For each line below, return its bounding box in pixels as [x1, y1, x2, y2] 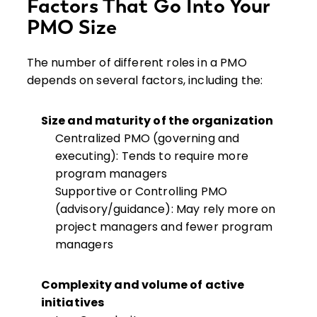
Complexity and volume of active [40, 277, 245, 294]
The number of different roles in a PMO [26, 54, 247, 71]
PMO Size [26, 15, 117, 40]
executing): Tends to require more [54, 148, 248, 165]
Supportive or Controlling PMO [54, 183, 228, 200]
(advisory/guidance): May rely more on [54, 201, 276, 218]
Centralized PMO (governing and [54, 130, 240, 147]
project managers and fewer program [54, 219, 273, 236]
